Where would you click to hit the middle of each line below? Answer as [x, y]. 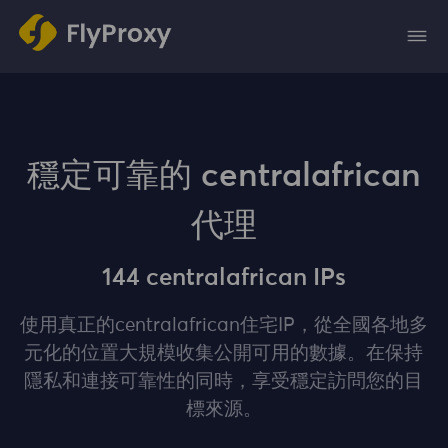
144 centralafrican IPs [224, 278]
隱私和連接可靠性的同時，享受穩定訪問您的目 [224, 382]
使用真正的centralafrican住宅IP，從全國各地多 [223, 326]
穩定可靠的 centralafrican [224, 176]
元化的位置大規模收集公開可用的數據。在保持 [224, 354]
